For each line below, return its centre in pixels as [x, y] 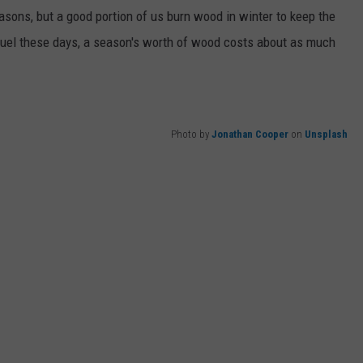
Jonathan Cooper [250, 135]
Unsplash [326, 135]
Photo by [191, 135]
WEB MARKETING [207, 33]
